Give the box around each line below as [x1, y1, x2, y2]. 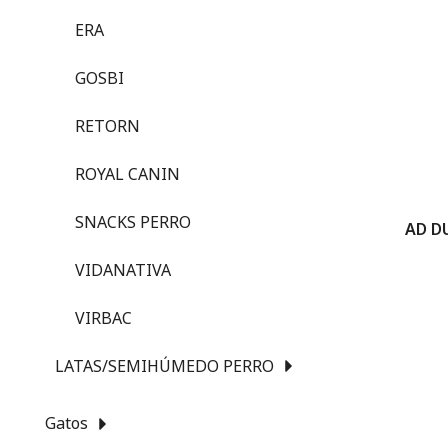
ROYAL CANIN [75, 162, 180, 185]
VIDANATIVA [75, 258, 171, 281]
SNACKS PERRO [75, 210, 191, 233]
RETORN [75, 114, 140, 137]
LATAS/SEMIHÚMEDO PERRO [55, 354, 274, 377]
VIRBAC [75, 306, 132, 329]
